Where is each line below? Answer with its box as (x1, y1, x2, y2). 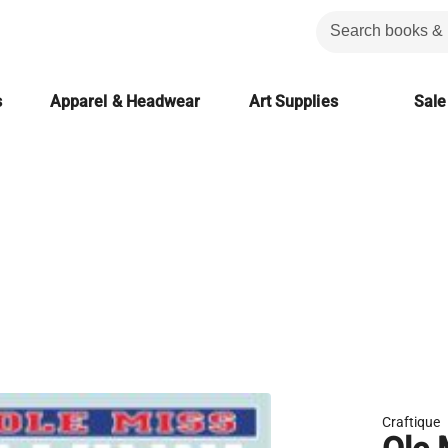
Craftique (382, 414, 441, 430)
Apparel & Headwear (49, 92, 201, 111)
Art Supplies (248, 92, 338, 111)
